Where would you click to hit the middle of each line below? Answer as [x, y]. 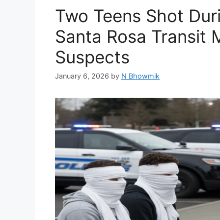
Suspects [92, 57]
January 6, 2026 [82, 76]
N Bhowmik [140, 76]
